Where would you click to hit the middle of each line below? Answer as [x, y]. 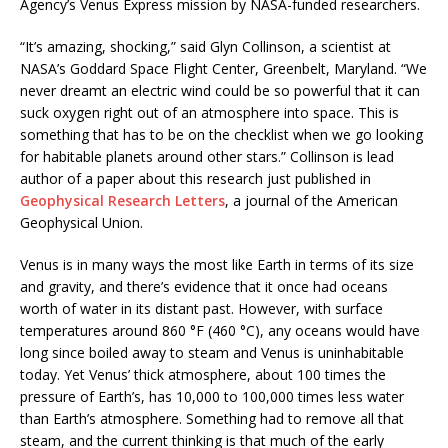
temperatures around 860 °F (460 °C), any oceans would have [220, 330]
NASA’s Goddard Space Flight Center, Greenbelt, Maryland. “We [223, 68]
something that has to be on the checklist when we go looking [221, 134]
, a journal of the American [311, 200]
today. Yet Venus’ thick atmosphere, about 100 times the [203, 374]
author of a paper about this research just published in [195, 178]
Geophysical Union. [81, 222]
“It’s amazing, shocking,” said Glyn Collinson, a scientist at [205, 46]
